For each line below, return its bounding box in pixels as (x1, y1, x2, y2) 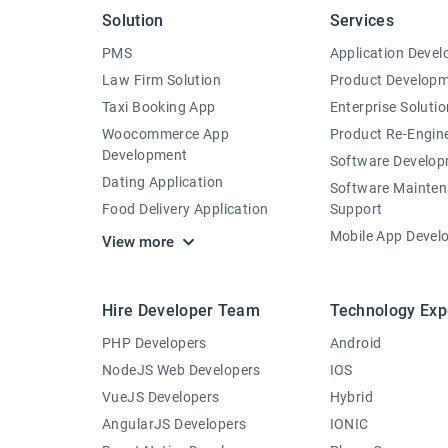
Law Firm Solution (102, 72, 222, 88)
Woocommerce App (102, 126, 230, 142)
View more (102, 233, 174, 251)
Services (329, 11, 395, 30)
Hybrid (329, 389, 374, 405)
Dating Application (102, 174, 224, 190)
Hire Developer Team (102, 301, 261, 320)
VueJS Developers (102, 389, 220, 405)
